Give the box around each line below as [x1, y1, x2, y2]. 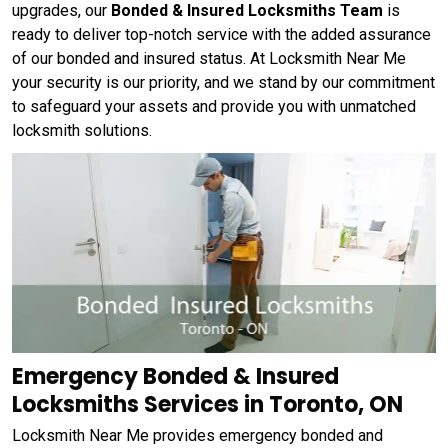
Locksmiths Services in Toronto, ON [12, 388, 403, 420]
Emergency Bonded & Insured [12, 360, 339, 392]
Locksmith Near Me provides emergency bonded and [12, 425, 383, 445]
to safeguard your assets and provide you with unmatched [12, 97, 416, 116]
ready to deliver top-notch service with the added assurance [12, 25, 431, 44]
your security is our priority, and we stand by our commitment [12, 73, 435, 92]
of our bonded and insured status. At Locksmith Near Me [12, 49, 406, 68]
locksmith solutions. [12, 121, 152, 140]
